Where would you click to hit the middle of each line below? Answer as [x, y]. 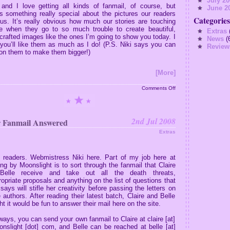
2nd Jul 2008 [153, 121]
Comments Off [158, 88]
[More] [165, 73]
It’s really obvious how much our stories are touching [94, 21]
